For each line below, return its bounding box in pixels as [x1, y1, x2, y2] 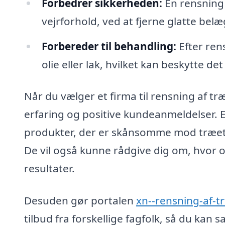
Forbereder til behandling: [41, 39, 176, 53]
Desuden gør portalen [24, 193, 136, 208]
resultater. [24, 161, 75, 176]
